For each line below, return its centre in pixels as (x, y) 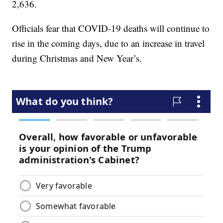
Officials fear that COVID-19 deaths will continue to (111, 28)
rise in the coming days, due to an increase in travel (109, 43)
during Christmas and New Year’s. (77, 58)
